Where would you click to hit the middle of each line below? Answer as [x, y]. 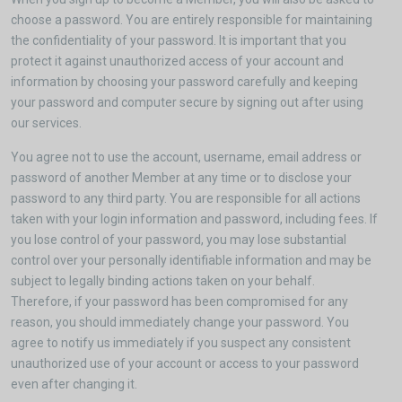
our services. [46, 123]
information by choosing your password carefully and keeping [184, 82]
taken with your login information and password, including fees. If [194, 219]
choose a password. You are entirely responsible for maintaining [192, 20]
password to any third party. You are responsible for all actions [186, 198]
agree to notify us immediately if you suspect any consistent [181, 343]
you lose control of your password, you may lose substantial [179, 240]
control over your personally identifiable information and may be [191, 260]
